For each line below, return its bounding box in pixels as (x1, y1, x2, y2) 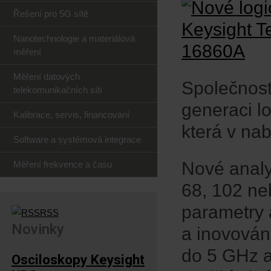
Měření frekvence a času (13, 159, 112, 169)
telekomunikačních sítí (13, 85, 102, 95)
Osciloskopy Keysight (11, 252, 145, 267)
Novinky (11, 221, 64, 238)
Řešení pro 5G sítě (13, 8, 88, 19)
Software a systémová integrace (13, 134, 141, 145)
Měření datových (13, 71, 80, 82)
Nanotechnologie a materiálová (13, 33, 135, 44)
